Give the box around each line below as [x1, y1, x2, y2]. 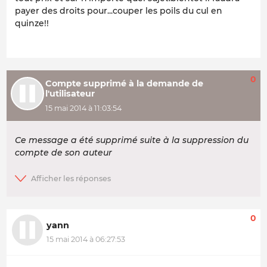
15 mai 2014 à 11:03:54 [45, 103, 122, 113]
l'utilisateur [45, 88, 95, 100]
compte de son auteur [15, 147, 112, 159]
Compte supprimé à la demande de [45, 78, 203, 89]
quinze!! [15, 18, 49, 29]
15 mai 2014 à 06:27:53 [46, 235, 125, 244]
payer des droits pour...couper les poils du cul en [15, 5, 222, 17]
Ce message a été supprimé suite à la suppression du [15, 135, 249, 146]
